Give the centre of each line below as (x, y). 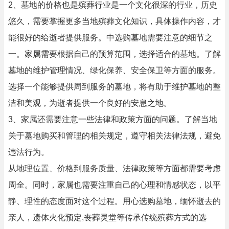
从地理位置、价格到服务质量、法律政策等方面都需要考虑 (114, 168)
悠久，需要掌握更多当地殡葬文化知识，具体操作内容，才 (114, 21)
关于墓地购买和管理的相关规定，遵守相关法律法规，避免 (114, 136)
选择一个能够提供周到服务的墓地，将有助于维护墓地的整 (114, 87)
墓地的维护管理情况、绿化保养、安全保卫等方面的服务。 (114, 70)
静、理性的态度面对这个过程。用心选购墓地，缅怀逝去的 (114, 201)
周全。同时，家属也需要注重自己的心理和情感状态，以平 (114, 185)
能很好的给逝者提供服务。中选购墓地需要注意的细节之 (110, 38)
